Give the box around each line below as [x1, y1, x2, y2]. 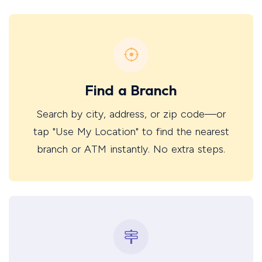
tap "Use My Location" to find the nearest [33, 125, 229, 138]
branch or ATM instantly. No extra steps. [37, 142, 225, 156]
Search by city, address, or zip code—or [36, 107, 226, 120]
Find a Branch [85, 80, 177, 99]
